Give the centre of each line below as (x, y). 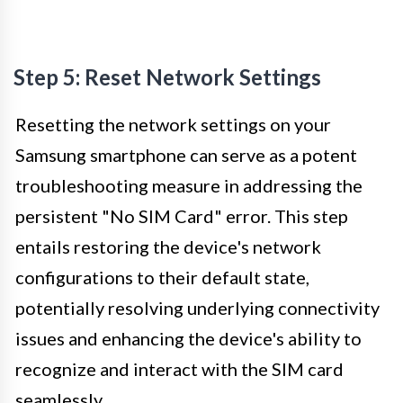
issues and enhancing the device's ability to (188, 338)
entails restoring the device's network (168, 246)
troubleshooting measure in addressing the (189, 185)
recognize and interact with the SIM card (179, 368)
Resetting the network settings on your (173, 124)
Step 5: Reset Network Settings (167, 76)
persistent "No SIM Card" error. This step (182, 215)
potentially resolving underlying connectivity (197, 307)
